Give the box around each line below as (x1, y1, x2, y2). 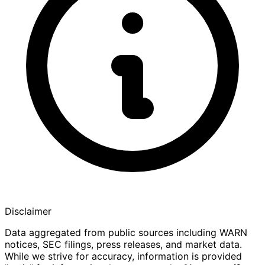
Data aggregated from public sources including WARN (5, 227, 247, 238)
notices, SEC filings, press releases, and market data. (5, 238, 242, 250)
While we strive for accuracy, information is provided (5, 250, 242, 262)
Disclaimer (5, 205, 51, 217)
